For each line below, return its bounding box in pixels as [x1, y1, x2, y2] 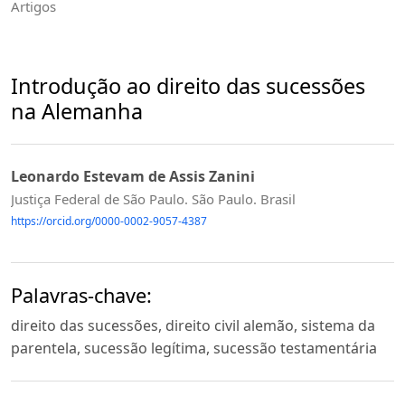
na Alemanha [11, 96, 143, 126]
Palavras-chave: [11, 282, 152, 309]
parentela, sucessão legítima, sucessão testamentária [11, 338, 377, 359]
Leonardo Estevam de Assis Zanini [11, 166, 255, 187]
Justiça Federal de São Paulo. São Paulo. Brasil [11, 190, 296, 209]
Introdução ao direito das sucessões [11, 71, 365, 100]
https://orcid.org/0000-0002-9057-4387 [11, 213, 207, 230]
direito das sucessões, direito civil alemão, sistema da [11, 316, 375, 336]
